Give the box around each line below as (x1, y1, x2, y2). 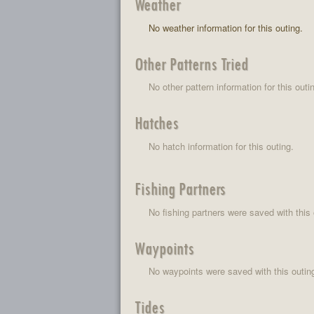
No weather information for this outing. (149, 20, 303, 34)
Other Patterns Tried (134, 52, 248, 74)
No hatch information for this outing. (149, 139, 294, 153)
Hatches (134, 111, 179, 133)
